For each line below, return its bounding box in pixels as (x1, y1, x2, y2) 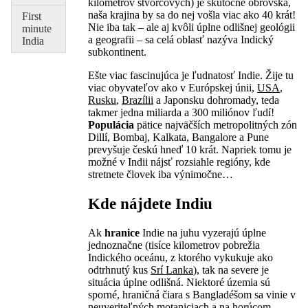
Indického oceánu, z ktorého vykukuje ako (88, 252, 273, 263)
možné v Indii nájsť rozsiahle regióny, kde (88, 155, 270, 168)
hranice (104, 227, 142, 239)
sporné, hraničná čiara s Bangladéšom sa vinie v (88, 289, 296, 300)
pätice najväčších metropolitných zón (137, 118, 297, 131)
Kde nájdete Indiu (88, 195, 212, 212)
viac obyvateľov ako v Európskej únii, (88, 81, 257, 93)
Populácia (88, 118, 137, 131)
